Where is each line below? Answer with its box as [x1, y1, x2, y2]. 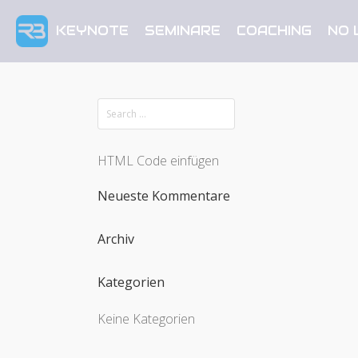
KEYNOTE [56, 22, 129, 39]
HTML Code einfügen [97, 152, 219, 169]
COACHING [237, 22, 312, 39]
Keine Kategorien [97, 309, 195, 328]
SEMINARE [145, 22, 221, 39]
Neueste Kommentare [97, 187, 230, 205]
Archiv [97, 230, 134, 249]
